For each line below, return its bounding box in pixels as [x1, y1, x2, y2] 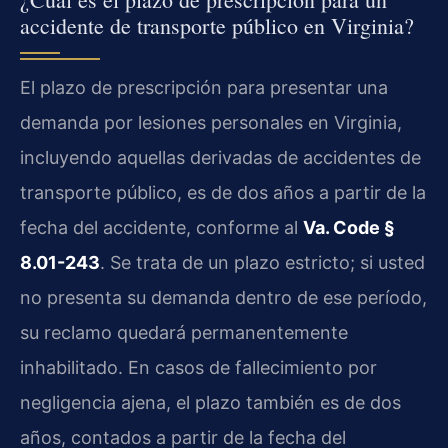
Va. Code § [303, 217, 395, 239]
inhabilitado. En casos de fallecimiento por [20, 357, 377, 379]
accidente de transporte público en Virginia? [20, 11, 414, 41]
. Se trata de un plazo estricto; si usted [100, 252, 425, 274]
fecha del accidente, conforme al [20, 217, 303, 239]
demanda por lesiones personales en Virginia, [20, 112, 402, 134]
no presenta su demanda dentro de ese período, [20, 287, 427, 309]
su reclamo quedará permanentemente [20, 322, 348, 344]
